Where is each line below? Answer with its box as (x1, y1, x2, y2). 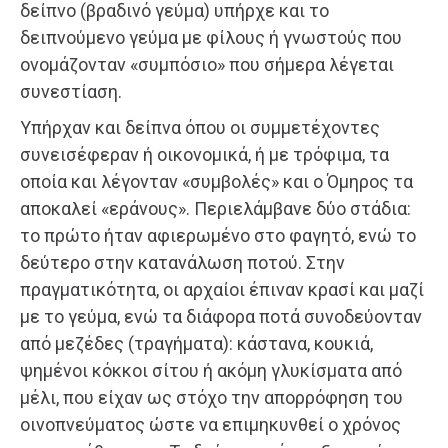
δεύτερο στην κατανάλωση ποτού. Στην (20, 251, 345, 273)
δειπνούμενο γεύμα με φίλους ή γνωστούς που (20, 26, 402, 48)
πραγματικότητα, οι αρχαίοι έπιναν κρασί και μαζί (20, 278, 424, 300)
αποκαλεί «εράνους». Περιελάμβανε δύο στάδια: (20, 197, 411, 219)
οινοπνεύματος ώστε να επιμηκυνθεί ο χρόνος (20, 413, 401, 435)
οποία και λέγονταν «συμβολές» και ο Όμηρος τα (20, 170, 413, 192)
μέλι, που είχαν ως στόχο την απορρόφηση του (20, 386, 403, 408)
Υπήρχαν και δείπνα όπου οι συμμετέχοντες (20, 116, 380, 138)
